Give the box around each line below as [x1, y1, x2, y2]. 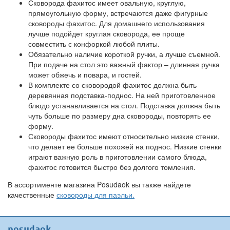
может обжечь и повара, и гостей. [28, 69, 142, 80]
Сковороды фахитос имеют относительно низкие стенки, [28, 131, 220, 141]
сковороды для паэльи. [56, 189, 135, 200]
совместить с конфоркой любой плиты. [28, 39, 160, 49]
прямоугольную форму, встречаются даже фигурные [28, 8, 208, 18]
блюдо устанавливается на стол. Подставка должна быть [28, 100, 220, 110]
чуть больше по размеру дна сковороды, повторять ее [28, 110, 211, 121]
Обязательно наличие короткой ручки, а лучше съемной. [28, 49, 220, 59]
